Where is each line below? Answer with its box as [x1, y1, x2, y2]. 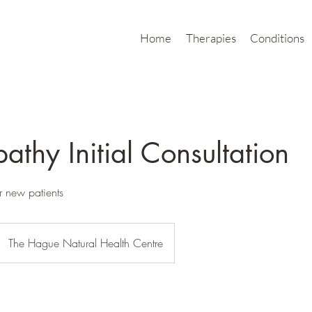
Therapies [185, 31, 236, 45]
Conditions [250, 31, 304, 45]
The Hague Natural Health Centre [8, 235, 163, 251]
